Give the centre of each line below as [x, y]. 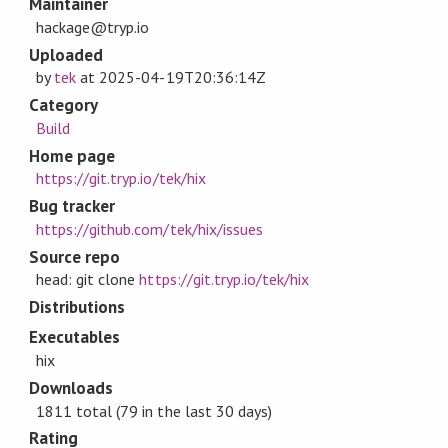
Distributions [77, 306]
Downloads [71, 387]
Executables [74, 337]
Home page [72, 155]
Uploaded [66, 54]
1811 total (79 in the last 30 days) [154, 410]
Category [63, 105]
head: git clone [88, 279]
